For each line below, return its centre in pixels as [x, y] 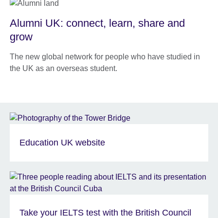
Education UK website [62, 143]
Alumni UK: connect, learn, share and [97, 23]
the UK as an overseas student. [64, 69]
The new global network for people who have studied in [105, 57]
